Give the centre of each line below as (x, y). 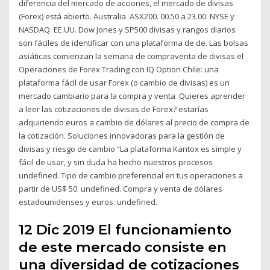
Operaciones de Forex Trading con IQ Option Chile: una (119, 70)
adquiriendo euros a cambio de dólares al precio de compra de (134, 123)
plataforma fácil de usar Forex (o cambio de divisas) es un (124, 83)
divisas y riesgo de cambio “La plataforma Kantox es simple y (130, 149)
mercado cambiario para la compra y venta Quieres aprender (132, 96)
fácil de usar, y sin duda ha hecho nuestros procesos (117, 162)
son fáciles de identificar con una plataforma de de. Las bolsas (134, 43)
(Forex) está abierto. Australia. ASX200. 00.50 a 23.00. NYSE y (127, 17)
